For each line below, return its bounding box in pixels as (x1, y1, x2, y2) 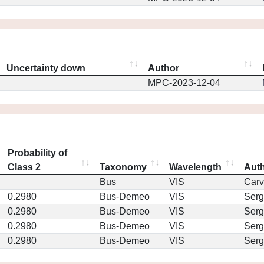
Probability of (8, 148, 67, 158)
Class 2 (8, 162, 41, 172)
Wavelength (169, 162, 222, 172)
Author (148, 63, 179, 73)
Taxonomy (100, 162, 147, 172)
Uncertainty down (6, 63, 85, 73)
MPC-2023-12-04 (148, 78, 220, 88)
